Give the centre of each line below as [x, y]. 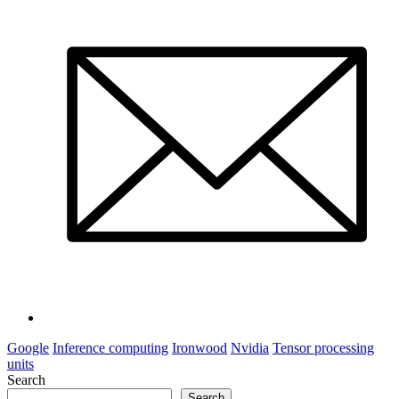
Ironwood [199, 347]
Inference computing [110, 347]
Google [28, 347]
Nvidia [250, 347]
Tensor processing [323, 347]
